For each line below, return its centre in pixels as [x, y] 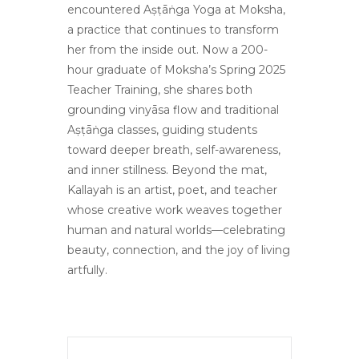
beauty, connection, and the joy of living [179, 250]
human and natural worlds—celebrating [176, 230]
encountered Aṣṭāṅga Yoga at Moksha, [176, 10]
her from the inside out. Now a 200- [167, 50]
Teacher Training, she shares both [160, 90]
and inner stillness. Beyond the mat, [167, 170]
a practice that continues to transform [173, 30]
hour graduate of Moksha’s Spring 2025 [176, 70]
